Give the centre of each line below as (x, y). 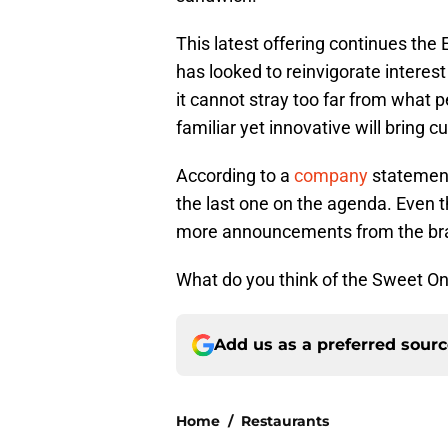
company (331, 176)
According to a (235, 176)
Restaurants (285, 421)
